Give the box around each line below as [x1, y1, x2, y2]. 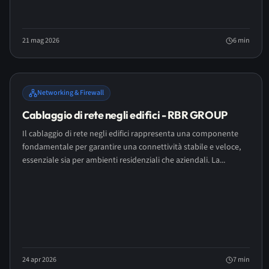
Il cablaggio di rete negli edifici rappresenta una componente [22, 128, 238, 140]
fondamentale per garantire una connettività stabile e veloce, [22, 141, 241, 153]
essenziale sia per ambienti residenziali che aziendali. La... [22, 154, 225, 166]
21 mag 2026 [22, 35, 59, 46]
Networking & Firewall [37, 88, 104, 98]
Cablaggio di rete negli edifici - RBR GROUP [22, 108, 228, 122]
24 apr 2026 [22, 255, 56, 265]
